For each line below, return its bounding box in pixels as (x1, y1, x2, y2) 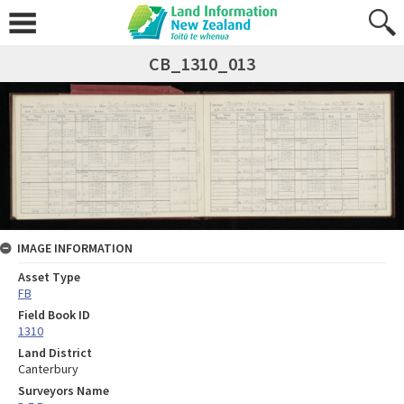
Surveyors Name (18, 381, 109, 399)
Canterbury (18, 360, 78, 377)
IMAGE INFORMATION (17, 239, 133, 256)
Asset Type (18, 268, 80, 285)
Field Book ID (18, 306, 90, 323)
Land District (18, 344, 92, 361)
